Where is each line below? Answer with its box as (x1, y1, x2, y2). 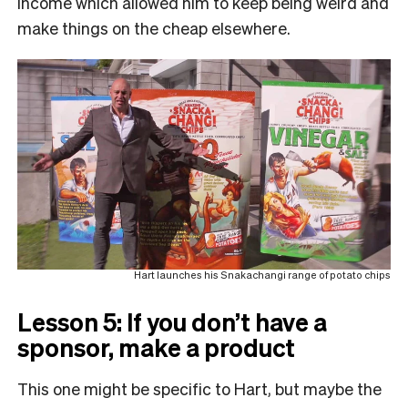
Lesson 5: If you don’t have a (17, 305, 327, 337)
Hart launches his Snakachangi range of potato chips (134, 268, 391, 281)
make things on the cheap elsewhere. (17, 16, 291, 38)
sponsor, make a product (17, 331, 295, 362)
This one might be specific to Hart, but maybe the (17, 377, 382, 399)
